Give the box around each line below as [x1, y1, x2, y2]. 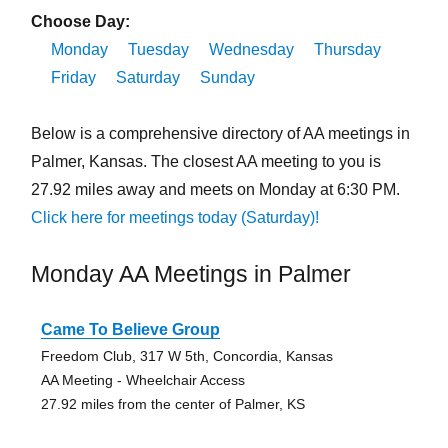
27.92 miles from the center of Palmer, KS [40, 396, 305, 413]
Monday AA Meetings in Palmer [30, 261, 351, 288]
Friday [50, 69, 96, 87]
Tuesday [127, 41, 189, 59]
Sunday [199, 69, 255, 87]
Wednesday [208, 41, 294, 59]
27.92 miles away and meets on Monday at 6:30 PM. [30, 181, 400, 199]
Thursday [313, 41, 381, 59]
